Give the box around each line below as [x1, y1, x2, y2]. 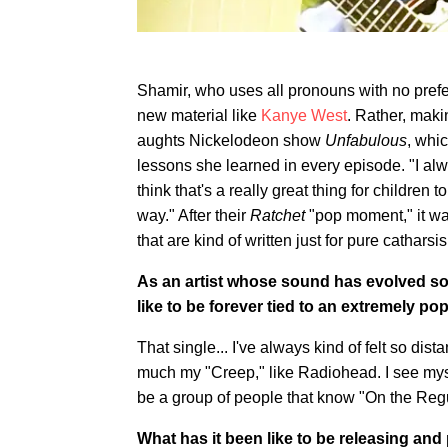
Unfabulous [325, 131, 407, 149]
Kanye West [261, 106, 347, 124]
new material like [137, 106, 261, 124]
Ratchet [250, 206, 305, 224]
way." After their [137, 206, 250, 224]
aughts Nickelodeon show [137, 131, 325, 149]
